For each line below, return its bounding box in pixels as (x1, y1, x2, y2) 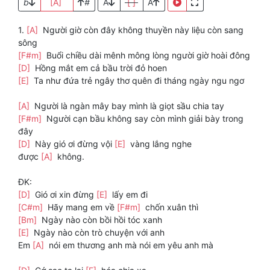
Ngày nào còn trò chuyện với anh (31, 227, 165, 238)
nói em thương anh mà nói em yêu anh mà (46, 240, 213, 251)
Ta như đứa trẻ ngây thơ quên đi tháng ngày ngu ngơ (31, 75, 244, 86)
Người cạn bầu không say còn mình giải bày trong (44, 113, 243, 124)
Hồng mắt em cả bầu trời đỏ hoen (33, 63, 167, 74)
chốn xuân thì (143, 202, 198, 213)
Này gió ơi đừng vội (33, 139, 115, 149)
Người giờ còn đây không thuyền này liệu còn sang (40, 25, 243, 36)
